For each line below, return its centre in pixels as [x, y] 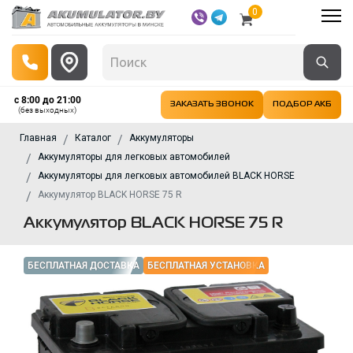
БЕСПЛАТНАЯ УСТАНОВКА [206, 266]
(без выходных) [47, 110]
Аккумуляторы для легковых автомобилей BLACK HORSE [166, 176]
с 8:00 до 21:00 [47, 100]
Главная [38, 138]
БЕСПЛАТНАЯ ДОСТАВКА [84, 266]
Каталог [93, 138]
